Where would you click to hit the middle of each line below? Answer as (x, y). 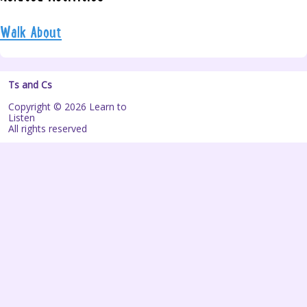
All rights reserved (48, 129)
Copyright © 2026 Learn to (67, 107)
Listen (22, 118)
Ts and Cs (30, 85)
